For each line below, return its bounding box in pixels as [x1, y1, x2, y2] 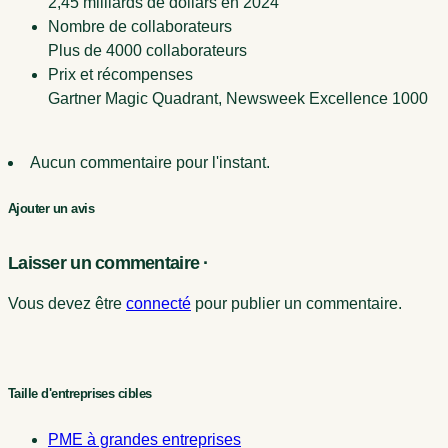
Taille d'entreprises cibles [8, 386, 152, 402]
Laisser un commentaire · [8, 252, 209, 273]
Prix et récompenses [48, 65, 193, 83]
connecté [126, 294, 191, 312]
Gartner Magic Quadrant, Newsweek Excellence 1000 [48, 89, 428, 107]
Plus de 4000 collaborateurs [48, 41, 247, 59]
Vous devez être [8, 294, 126, 312]
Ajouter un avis [8, 200, 95, 216]
